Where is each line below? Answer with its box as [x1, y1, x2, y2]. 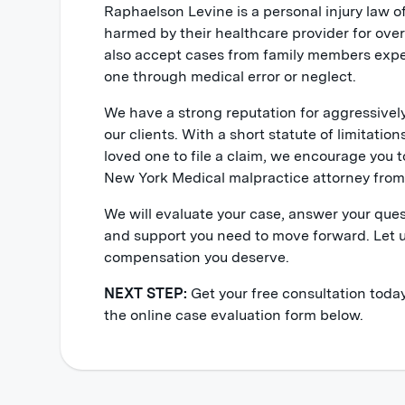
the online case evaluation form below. [104, 306, 364, 324]
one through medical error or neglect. [104, 68, 357, 85]
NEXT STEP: [104, 285, 188, 302]
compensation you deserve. [104, 249, 290, 266]
